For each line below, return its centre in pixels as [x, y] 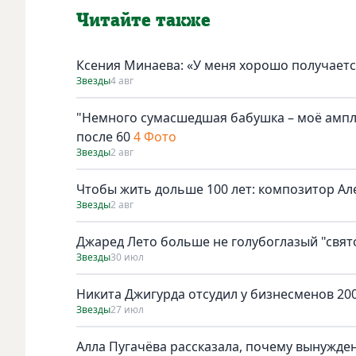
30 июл [127, 257]
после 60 [103, 136]
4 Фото [155, 136]
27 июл [127, 309]
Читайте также [143, 20]
